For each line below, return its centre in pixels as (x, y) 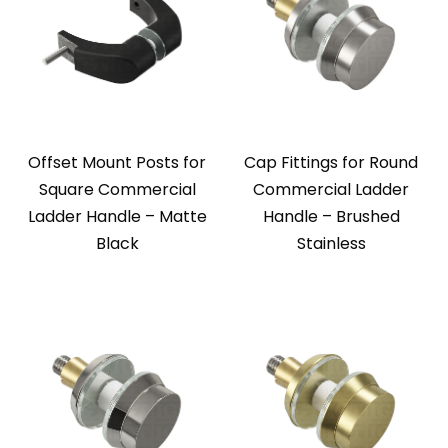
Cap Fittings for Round (331, 163)
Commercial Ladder (331, 190)
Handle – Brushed (331, 217)
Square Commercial (117, 190)
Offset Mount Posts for (117, 163)
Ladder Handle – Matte (117, 217)
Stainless (331, 244)
